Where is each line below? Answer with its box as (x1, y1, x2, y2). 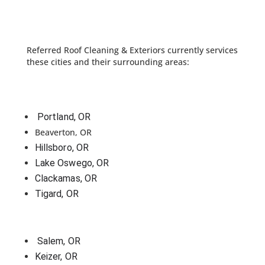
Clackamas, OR (34, 173, 98, 184)
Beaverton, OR (34, 127, 92, 138)
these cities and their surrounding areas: (26, 56, 189, 67)
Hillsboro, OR (34, 142, 89, 153)
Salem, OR (37, 235, 80, 247)
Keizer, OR (34, 251, 77, 262)
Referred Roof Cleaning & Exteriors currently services (26, 44, 238, 56)
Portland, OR (37, 111, 91, 122)
